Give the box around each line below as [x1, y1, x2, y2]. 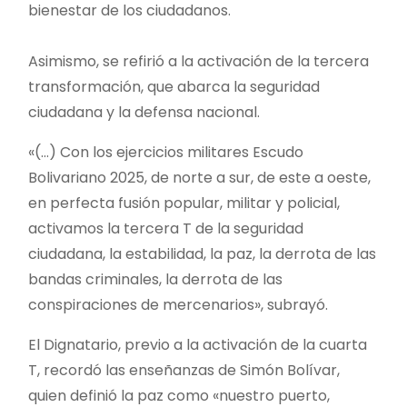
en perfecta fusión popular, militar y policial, [28, 192, 340, 213]
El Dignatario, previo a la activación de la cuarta [28, 333, 367, 355]
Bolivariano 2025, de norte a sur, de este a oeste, [28, 166, 371, 188]
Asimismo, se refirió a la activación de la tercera [28, 50, 369, 72]
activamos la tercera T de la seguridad [28, 217, 303, 239]
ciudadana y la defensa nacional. [28, 101, 260, 123]
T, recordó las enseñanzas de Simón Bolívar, [28, 359, 340, 381]
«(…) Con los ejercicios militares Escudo [28, 141, 303, 163]
